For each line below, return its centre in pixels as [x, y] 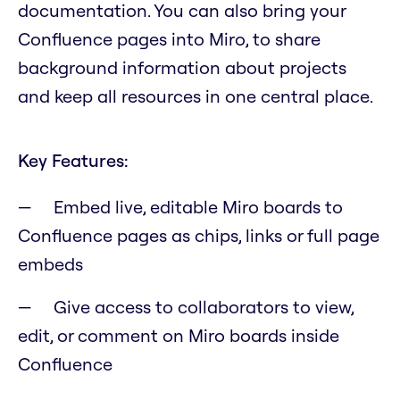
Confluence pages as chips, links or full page [199, 236]
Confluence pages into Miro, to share [169, 39]
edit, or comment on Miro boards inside [179, 336]
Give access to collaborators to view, [204, 307]
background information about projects [182, 68]
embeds [50, 264]
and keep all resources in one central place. [197, 96]
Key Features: [73, 161]
